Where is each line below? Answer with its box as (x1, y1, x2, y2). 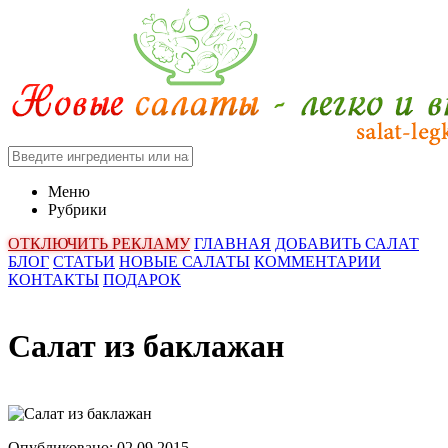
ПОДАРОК (103, 271, 181, 288)
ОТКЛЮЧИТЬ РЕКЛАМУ (8, 235, 190, 252)
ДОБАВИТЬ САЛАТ (275, 235, 419, 252)
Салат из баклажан (8, 328, 284, 365)
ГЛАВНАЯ (194, 235, 271, 252)
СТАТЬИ (53, 253, 115, 270)
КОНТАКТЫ (8, 271, 99, 288)
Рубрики (48, 201, 107, 218)
